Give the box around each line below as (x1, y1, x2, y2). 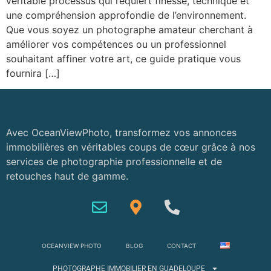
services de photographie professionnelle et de (6, 155, 222, 168)
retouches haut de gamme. (6, 170, 128, 183)
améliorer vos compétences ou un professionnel (6, 38, 226, 50)
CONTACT (166, 241, 196, 249)
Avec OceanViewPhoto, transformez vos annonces (6, 126, 237, 139)
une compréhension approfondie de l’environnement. (6, 8, 246, 21)
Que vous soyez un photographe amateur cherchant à (6, 23, 253, 36)
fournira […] (6, 67, 60, 79)
